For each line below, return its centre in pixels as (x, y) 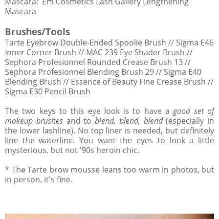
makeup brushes (34, 121)
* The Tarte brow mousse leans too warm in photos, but (109, 170)
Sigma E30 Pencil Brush (48, 92)
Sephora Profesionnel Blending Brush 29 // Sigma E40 (103, 72)
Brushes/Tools (37, 32)
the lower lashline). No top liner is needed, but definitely (109, 131)
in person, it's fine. (39, 180)
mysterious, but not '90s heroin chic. (72, 150)
